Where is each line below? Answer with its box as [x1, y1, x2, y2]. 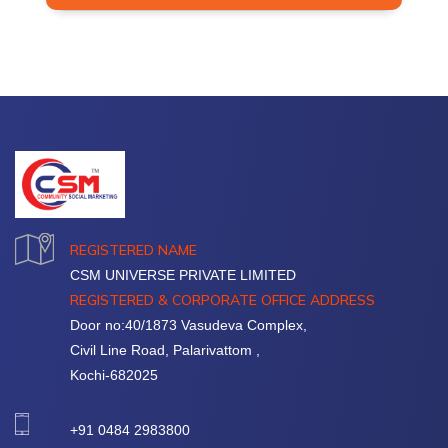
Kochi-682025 [70, 366, 158, 383]
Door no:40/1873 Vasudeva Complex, [70, 316, 307, 333]
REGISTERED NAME [70, 240, 197, 259]
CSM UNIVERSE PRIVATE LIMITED [70, 266, 296, 283]
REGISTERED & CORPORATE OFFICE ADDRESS [70, 290, 375, 309]
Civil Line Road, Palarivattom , [70, 341, 260, 358]
